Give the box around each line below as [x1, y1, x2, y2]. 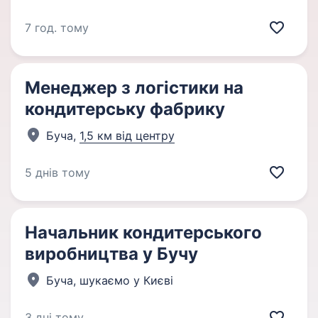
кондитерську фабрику [25, 98, 225, 119]
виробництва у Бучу [25, 243, 198, 264]
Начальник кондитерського [25, 221, 262, 243]
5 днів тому [25, 165, 90, 180]
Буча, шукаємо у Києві [46, 273, 173, 287]
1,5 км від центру [79, 128, 175, 143]
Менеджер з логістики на [25, 77, 243, 98]
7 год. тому [25, 20, 89, 35]
